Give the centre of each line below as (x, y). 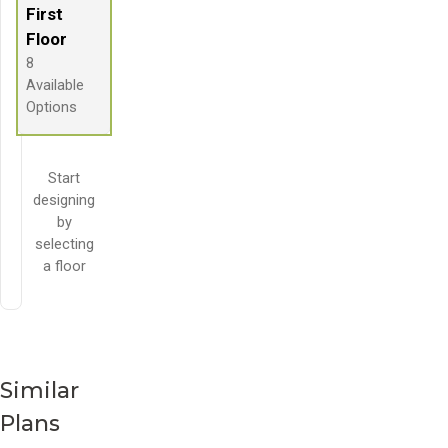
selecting (64, 244)
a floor (64, 266)
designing (64, 200)
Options (51, 107)
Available (55, 85)
